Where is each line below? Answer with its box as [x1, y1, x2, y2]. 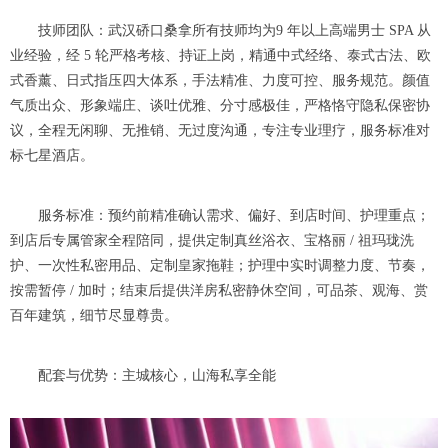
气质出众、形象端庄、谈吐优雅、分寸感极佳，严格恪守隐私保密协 [10, 98, 430, 114]
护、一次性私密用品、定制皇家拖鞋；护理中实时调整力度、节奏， [10, 258, 430, 274]
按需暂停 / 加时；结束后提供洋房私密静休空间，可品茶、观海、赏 [10, 283, 428, 299]
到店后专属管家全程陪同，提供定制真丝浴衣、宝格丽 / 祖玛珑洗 [10, 233, 414, 249]
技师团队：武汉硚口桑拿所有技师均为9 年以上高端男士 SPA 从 [10, 23, 431, 39]
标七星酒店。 [10, 148, 94, 164]
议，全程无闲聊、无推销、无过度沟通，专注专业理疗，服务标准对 [10, 123, 430, 139]
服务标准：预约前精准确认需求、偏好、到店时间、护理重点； [10, 208, 430, 224]
